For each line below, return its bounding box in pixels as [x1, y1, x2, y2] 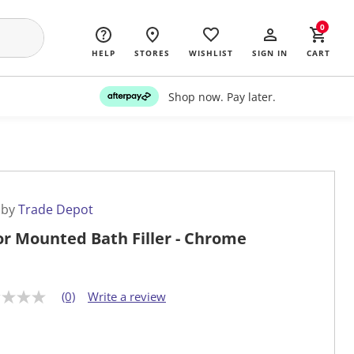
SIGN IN [252, 47, 288, 58]
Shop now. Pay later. [168, 88, 276, 104]
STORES [134, 47, 170, 58]
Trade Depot [18, 201, 93, 219]
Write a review [88, 288, 166, 305]
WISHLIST [189, 47, 233, 58]
